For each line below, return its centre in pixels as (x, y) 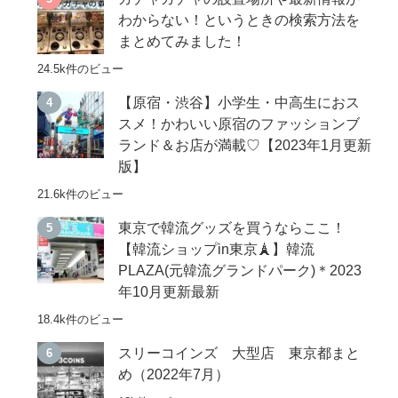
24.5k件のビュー (81, 68)
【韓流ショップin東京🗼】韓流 (217, 249)
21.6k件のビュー (81, 195)
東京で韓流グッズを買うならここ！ (232, 228)
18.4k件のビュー (81, 320)
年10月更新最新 (169, 292)
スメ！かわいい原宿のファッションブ (239, 124)
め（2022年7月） (174, 374)
